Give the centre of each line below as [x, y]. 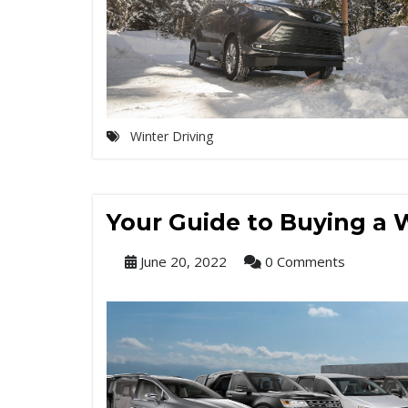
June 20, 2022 [182, 261]
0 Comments [303, 261]
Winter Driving [172, 136]
